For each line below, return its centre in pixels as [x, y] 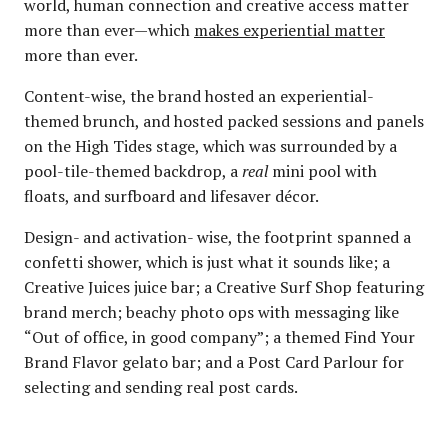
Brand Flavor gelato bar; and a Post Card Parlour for [214, 361]
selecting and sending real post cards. [161, 386]
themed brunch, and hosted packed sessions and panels [224, 120]
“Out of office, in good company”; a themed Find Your [219, 336]
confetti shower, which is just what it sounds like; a [207, 261]
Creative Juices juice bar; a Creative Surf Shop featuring [224, 286]
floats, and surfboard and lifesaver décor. [171, 195]
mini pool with [322, 170]
